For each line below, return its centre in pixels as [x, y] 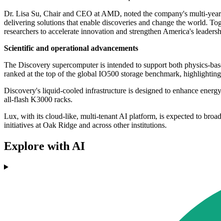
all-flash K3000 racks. [38, 100]
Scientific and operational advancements [71, 48]
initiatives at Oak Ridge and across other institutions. [85, 125]
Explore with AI [44, 146]
